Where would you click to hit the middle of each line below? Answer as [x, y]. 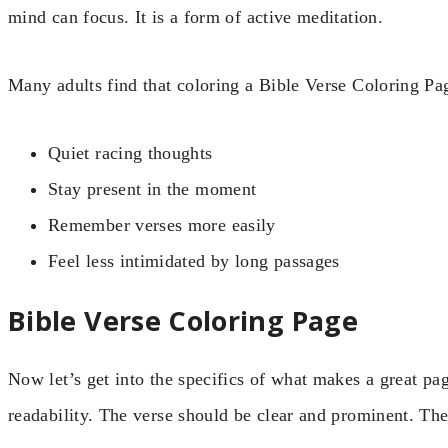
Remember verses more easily [162, 225]
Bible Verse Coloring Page [183, 320]
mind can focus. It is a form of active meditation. [195, 16]
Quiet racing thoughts [130, 153]
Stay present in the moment [152, 189]
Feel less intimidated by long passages [194, 261]
